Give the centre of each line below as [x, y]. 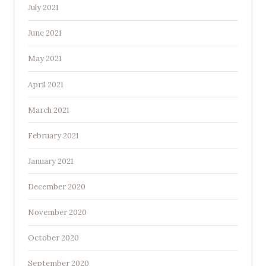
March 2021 [48, 110]
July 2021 [43, 8]
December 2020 [56, 186]
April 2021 [45, 84]
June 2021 [45, 33]
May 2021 [45, 59]
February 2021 [53, 135]
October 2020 [53, 238]
